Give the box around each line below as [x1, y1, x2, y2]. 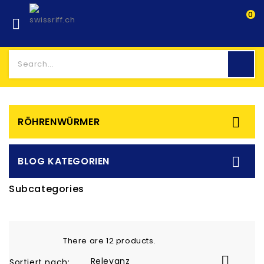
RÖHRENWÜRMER [18, 115, 100, 128]
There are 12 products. [63, 235, 156, 246]
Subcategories [9, 182, 84, 196]
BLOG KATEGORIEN [18, 154, 110, 168]
